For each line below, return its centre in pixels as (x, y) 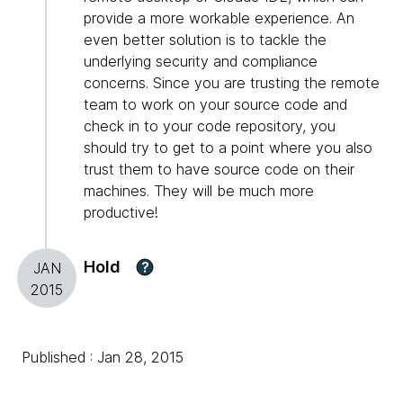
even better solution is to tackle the (205, 40)
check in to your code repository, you (210, 126)
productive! (121, 213)
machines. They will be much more (199, 191)
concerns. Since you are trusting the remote (232, 83)
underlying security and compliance (201, 62)
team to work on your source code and (215, 105)
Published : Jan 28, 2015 (103, 358)
